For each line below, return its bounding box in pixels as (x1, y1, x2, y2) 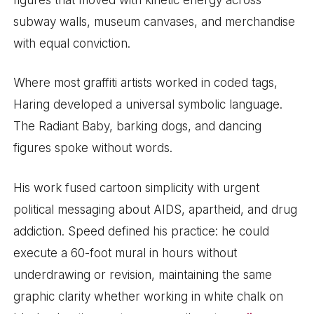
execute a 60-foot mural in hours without (13, 245, 238, 260)
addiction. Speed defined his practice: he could (13, 224, 270, 238)
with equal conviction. (13, 36, 131, 50)
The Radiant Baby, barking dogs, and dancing (13, 119, 262, 134)
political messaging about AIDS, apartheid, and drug (13, 202, 298, 217)
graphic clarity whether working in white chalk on (13, 289, 284, 303)
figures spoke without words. (13, 141, 173, 156)
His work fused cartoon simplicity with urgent (13, 180, 260, 195)
